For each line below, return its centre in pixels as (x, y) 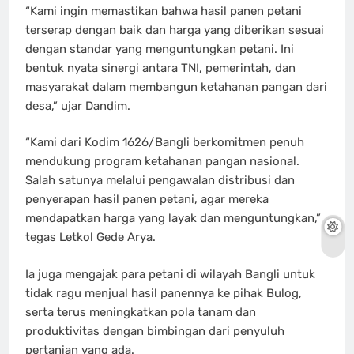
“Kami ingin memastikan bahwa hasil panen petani (164, 11)
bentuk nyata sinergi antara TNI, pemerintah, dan (160, 68)
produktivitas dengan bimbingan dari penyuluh (155, 331)
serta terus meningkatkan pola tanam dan (141, 312)
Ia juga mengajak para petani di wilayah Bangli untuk (170, 274)
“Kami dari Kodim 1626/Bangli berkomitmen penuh (165, 143)
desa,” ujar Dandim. (78, 105)
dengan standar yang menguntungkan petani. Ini (160, 49)
